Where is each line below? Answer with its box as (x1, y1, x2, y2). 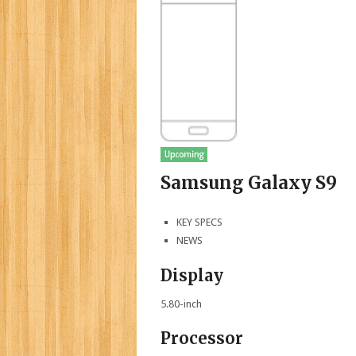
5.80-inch (161, 297, 202, 310)
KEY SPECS (176, 216, 223, 229)
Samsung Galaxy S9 (161, 171, 337, 194)
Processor (161, 327, 243, 348)
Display (161, 265, 223, 285)
